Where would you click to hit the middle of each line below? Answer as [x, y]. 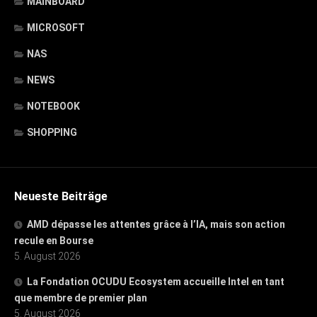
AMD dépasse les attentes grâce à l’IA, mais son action [156, 224]
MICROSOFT [56, 27]
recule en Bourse [54, 240]
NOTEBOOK [53, 106]
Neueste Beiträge [61, 196]
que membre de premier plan [81, 298]
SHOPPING [52, 132]
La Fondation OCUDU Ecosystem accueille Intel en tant [156, 281]
